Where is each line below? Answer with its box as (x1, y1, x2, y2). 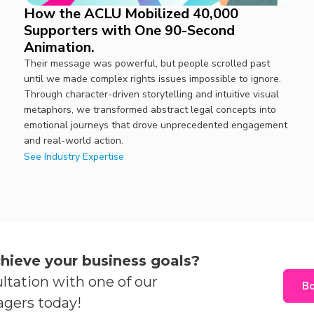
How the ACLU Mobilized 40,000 (23, 4, 238, 24)
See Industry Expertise (23, 150, 124, 164)
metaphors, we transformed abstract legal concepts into (23, 103, 276, 117)
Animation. (23, 38, 95, 57)
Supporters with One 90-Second (23, 21, 235, 41)
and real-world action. (23, 134, 123, 148)
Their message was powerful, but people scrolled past (23, 57, 270, 71)
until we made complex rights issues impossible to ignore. (23, 72, 281, 86)
